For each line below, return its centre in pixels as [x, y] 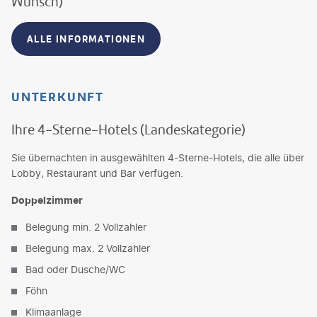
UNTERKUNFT [58, 97]
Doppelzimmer [47, 200]
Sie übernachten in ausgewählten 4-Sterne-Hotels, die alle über [158, 157]
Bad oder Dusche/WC [75, 269]
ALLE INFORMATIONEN [86, 39]
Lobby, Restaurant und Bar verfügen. [97, 173]
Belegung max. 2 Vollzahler [88, 248]
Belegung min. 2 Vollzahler [86, 226]
